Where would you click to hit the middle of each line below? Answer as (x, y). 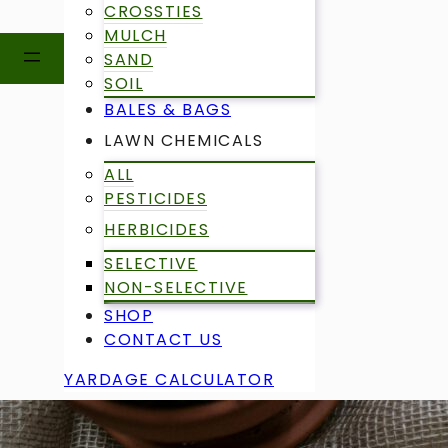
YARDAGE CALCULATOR (169, 380)
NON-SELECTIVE (176, 288)
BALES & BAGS (167, 110)
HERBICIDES (156, 230)
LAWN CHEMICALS (183, 141)
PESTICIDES (155, 199)
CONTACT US (163, 340)
